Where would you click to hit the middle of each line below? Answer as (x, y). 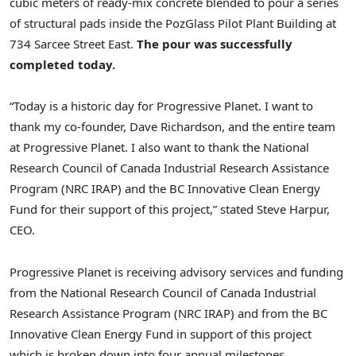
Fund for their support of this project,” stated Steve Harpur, (170, 209)
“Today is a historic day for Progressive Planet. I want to (161, 106)
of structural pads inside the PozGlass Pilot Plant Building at (173, 23)
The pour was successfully (215, 44)
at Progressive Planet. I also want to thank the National (159, 147)
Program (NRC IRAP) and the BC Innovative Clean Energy (165, 189)
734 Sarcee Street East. (73, 44)
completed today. (62, 65)
